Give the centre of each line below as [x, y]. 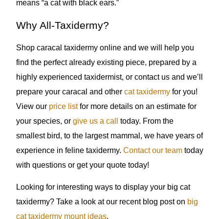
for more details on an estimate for [137, 107]
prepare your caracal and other [70, 92]
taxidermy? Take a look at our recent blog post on [101, 201]
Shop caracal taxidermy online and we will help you [105, 48]
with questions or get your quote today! [82, 165]
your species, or [44, 121]
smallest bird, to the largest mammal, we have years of [109, 136]
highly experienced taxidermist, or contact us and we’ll [109, 77]
